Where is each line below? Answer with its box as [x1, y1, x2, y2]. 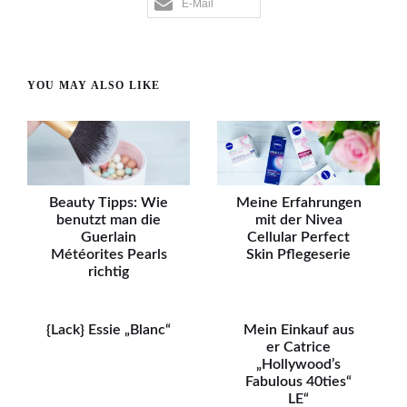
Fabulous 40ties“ [245, 374, 352, 390]
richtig [88, 264, 129, 280]
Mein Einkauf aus [243, 323, 354, 338]
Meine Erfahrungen [235, 195, 362, 211]
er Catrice [266, 340, 331, 355]
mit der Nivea [254, 213, 342, 228]
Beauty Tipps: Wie [49, 195, 168, 211]
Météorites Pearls [50, 247, 167, 263]
